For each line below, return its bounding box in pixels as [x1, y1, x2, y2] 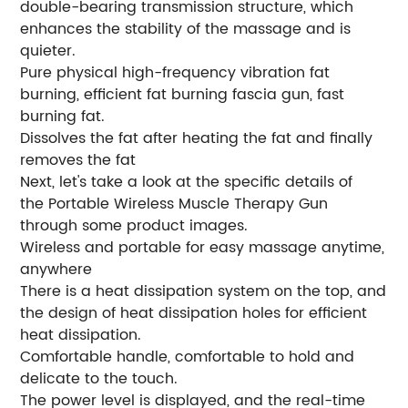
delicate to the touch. [20, 366, 178, 391]
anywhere [20, 257, 93, 281]
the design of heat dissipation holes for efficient [20, 301, 368, 325]
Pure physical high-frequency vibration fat [20, 60, 331, 85]
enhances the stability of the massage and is [20, 16, 352, 41]
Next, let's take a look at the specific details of [20, 169, 353, 194]
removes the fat [20, 148, 137, 172]
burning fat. [20, 104, 106, 128]
